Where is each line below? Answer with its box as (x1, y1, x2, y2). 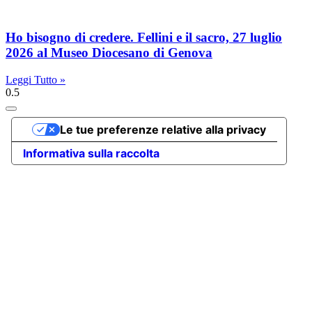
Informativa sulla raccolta (23, 146, 159, 160)
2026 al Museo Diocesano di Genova (6, 45, 212, 61)
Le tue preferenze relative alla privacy (59, 122, 266, 136)
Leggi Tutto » (6, 73, 65, 86)
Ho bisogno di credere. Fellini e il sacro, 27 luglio (6, 30, 282, 45)
